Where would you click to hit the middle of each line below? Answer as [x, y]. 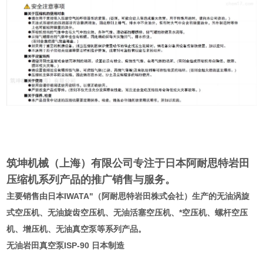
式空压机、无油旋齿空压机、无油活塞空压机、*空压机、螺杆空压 [127, 213]
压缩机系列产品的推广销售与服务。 [91, 180]
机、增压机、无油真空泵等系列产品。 [77, 229]
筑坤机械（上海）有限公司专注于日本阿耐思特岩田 [128, 163]
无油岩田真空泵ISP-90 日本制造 [66, 246]
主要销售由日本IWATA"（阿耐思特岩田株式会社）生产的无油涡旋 [128, 196]
